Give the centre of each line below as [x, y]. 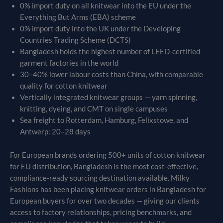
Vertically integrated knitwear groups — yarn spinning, [109, 98]
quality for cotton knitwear [64, 86]
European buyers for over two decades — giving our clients [105, 201]
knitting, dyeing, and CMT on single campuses [94, 109]
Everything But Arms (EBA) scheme [78, 17]
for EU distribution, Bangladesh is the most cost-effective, [104, 166]
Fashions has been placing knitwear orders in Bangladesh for [108, 189]
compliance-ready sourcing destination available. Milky [100, 178]
